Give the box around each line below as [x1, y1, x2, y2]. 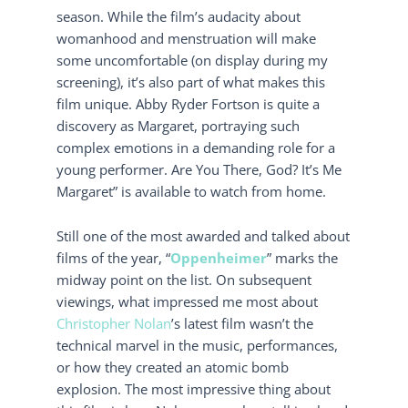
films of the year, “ [56, 249, 171, 268]
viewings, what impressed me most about [56, 292, 319, 311]
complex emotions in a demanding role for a [56, 138, 336, 157]
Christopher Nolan [56, 314, 172, 333]
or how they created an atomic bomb [56, 358, 290, 377]
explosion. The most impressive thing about [56, 380, 331, 399]
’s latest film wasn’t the [171, 314, 314, 333]
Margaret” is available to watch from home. [56, 181, 327, 200]
